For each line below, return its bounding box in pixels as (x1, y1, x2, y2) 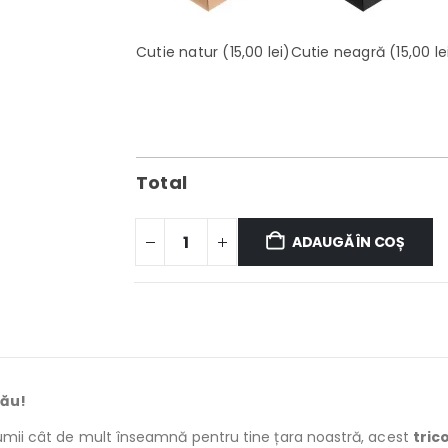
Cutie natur (136, 42, 219, 63)
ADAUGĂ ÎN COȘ (291, 232, 406, 253)
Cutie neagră (290, 42, 385, 63)
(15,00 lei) (218, 42, 291, 63)
